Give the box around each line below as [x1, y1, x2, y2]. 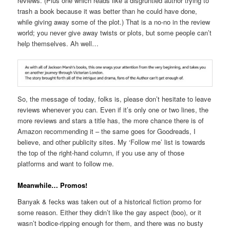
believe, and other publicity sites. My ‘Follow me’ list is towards [17, 137, 206, 147]
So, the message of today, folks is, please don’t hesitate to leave [17, 94, 212, 104]
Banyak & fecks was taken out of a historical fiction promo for [17, 196, 202, 206]
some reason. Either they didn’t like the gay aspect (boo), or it [17, 207, 202, 217]
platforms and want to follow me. [17, 159, 114, 169]
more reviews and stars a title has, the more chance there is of [17, 116, 204, 126]
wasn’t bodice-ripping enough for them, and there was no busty [17, 218, 204, 228]
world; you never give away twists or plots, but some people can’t [17, 28, 212, 38]
